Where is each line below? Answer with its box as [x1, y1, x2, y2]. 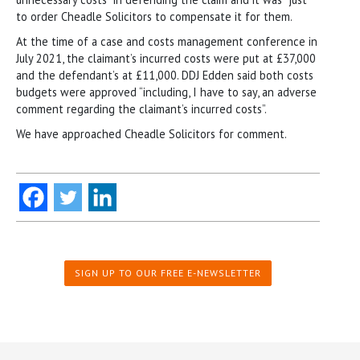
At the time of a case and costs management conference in [16, 33, 317, 49]
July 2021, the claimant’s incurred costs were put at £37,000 [16, 50, 316, 66]
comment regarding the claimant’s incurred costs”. [16, 100, 267, 117]
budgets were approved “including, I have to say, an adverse [16, 84, 317, 100]
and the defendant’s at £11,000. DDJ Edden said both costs [16, 67, 313, 83]
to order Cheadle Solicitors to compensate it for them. [16, 8, 292, 24]
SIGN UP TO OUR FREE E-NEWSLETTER [75, 266, 261, 279]
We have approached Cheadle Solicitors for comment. [16, 125, 287, 141]
